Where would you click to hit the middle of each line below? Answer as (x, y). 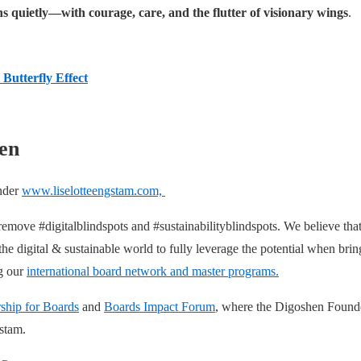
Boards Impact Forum (160, 306)
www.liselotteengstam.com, (93, 190)
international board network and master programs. (153, 271)
